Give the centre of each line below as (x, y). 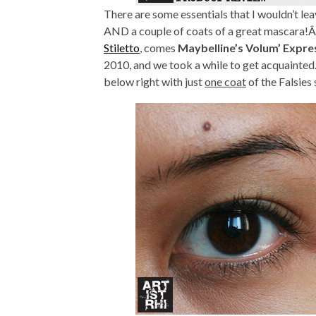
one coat (225, 81)
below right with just (154, 81)
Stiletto (122, 48)
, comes (159, 48)
